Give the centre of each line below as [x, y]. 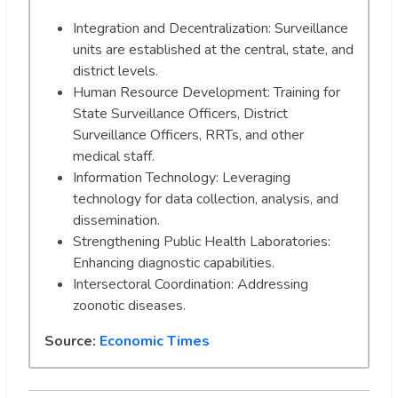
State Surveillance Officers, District [180, 113]
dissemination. [116, 220]
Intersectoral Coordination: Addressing [191, 284]
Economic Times [155, 341]
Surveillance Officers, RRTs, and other [188, 135]
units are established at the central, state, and [213, 49]
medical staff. [114, 156]
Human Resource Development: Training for [207, 92]
